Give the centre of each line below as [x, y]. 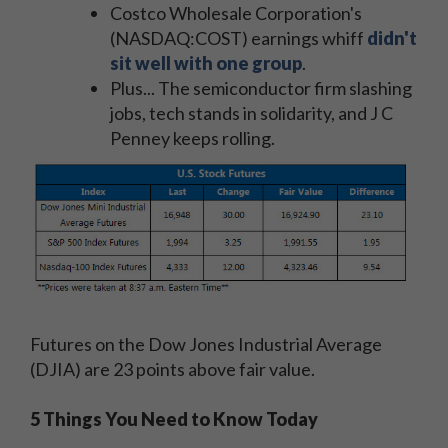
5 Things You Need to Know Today [174, 418]
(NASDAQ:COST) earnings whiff [238, 38]
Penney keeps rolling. [194, 138]
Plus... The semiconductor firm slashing [261, 88]
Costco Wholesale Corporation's [236, 13]
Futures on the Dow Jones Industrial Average [206, 343]
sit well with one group [206, 63]
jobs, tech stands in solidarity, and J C [251, 113]
